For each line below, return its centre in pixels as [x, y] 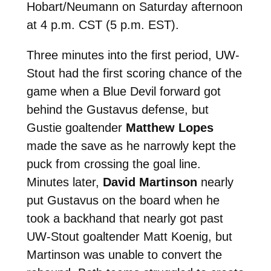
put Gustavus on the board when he [123, 200]
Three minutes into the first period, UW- [133, 55]
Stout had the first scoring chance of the [134, 73]
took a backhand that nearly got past [125, 218]
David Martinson [150, 182]
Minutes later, [64, 182]
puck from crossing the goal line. [113, 164]
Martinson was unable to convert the [124, 254]
